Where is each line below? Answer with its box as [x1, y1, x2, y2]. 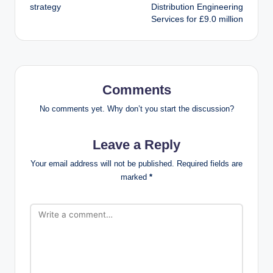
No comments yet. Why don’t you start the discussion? [39, 104, 234, 113]
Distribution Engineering [151, 2, 243, 12]
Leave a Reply [93, 136, 180, 152]
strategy [30, 2, 61, 12]
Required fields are [177, 158, 243, 168]
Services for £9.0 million [151, 15, 243, 24]
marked [121, 172, 149, 182]
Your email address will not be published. [30, 158, 174, 168]
